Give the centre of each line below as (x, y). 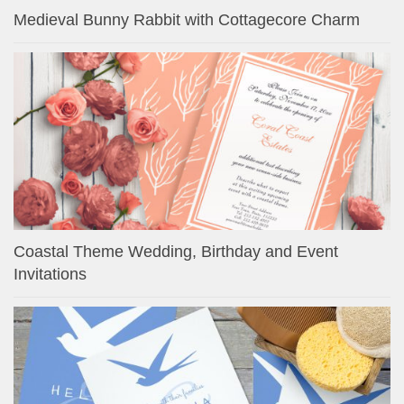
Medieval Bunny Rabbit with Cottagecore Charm (187, 19)
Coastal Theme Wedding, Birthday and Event (176, 251)
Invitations (50, 274)
